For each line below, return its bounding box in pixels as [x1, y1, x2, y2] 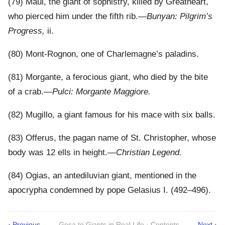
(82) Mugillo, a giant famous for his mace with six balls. [8, 110, 215, 120]
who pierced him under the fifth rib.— [8, 12, 147, 22]
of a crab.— [8, 87, 52, 97]
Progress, [8, 26, 45, 36]
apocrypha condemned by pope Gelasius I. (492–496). [8, 185, 211, 195]
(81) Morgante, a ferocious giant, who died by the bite [8, 72, 208, 82]
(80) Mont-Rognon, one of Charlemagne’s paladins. [8, 49, 199, 59]
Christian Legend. [116, 148, 182, 158]
